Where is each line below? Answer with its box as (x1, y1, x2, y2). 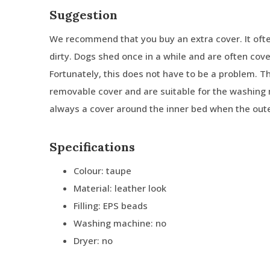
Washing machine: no (74, 217, 166, 229)
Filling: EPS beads (74, 199, 148, 212)
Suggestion (49, 7, 118, 22)
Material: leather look (74, 182, 166, 194)
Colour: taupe (74, 165, 131, 177)
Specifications (49, 139, 135, 154)
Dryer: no (74, 234, 113, 246)
